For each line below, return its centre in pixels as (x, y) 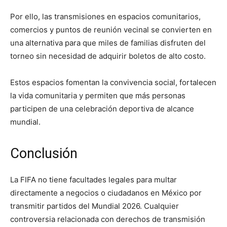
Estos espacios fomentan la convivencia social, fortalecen (113, 82)
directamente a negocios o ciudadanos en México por (106, 193)
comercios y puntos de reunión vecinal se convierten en (111, 29)
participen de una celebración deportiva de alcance (102, 108)
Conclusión (44, 153)
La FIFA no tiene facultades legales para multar (93, 179)
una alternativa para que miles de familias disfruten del (108, 43)
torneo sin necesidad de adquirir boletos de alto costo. (108, 56)
